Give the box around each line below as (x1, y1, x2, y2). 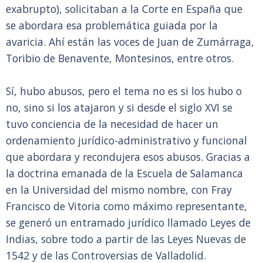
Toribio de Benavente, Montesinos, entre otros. (6, 51, 237, 65)
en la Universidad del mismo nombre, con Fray (6, 183, 232, 197)
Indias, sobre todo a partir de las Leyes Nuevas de (6, 232, 246, 246)
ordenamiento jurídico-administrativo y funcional (6, 133, 247, 147)
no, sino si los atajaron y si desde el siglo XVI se (6, 100, 232, 114)
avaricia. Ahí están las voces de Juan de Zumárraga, (6, 35, 254, 49)
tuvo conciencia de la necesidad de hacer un (6, 117, 218, 131)
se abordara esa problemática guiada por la (6, 18, 218, 32)
